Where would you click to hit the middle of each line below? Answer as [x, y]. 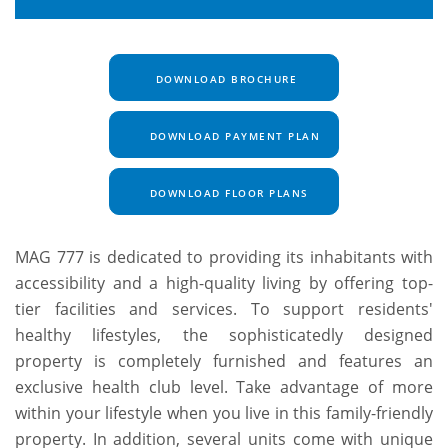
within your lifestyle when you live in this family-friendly [224, 413]
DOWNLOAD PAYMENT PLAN [232, 136]
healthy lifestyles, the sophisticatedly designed [224, 335]
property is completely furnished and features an [224, 361]
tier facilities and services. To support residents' [224, 309]
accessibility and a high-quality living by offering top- [224, 283]
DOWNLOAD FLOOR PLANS [227, 193]
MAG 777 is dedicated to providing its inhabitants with [224, 257]
